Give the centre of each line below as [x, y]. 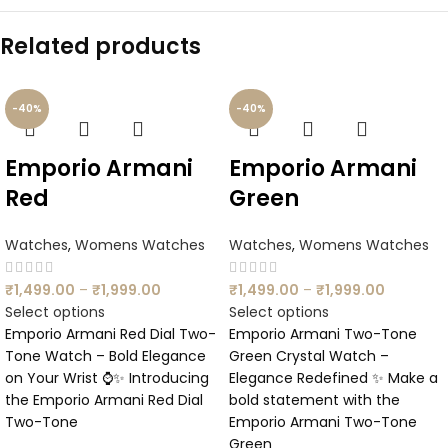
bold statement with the [314, 400]
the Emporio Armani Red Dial [104, 400]
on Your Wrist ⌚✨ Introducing [107, 378]
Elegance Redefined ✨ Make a [333, 378]
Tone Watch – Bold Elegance [105, 356]
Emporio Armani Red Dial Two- [110, 334]
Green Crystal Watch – [309, 356]
